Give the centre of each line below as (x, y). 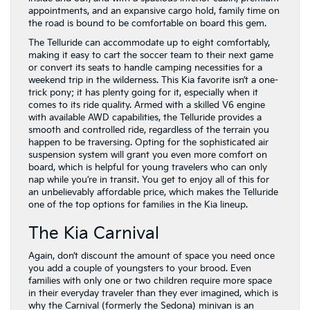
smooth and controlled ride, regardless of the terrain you (149, 130)
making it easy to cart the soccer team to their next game (151, 55)
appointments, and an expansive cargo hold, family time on (154, 11)
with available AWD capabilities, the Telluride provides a (145, 118)
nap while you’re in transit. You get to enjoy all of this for (149, 180)
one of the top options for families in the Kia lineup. (138, 205)
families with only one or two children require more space (150, 281)
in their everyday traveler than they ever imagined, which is (153, 293)
